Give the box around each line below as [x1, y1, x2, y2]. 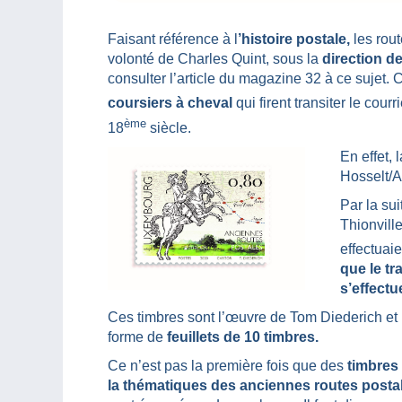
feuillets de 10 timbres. [167, 329, 319, 345]
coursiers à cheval [108, 95, 232, 111]
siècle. [146, 120, 191, 136]
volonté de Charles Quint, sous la [108, 51, 319, 67]
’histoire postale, [238, 31, 350, 48]
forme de [108, 329, 167, 345]
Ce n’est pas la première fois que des [108, 358, 347, 374]
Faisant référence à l [108, 31, 238, 48]
